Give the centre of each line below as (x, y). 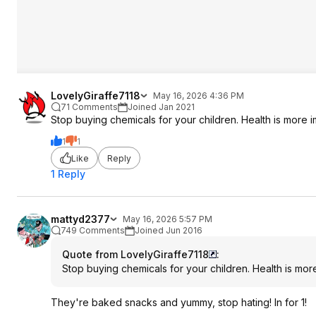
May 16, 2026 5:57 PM (168, 219)
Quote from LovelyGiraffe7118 (135, 254)
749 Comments (93, 230)
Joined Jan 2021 (161, 107)
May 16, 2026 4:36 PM (199, 96)
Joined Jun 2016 (169, 230)
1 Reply (68, 174)
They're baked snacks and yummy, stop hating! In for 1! (179, 302)
